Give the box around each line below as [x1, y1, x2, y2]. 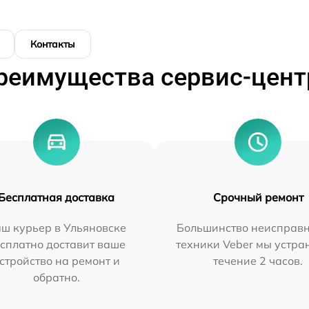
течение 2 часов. [213, 254, 303, 268]
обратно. [32, 270, 80, 285]
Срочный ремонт [212, 190, 303, 205]
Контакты [30, 38, 75, 51]
